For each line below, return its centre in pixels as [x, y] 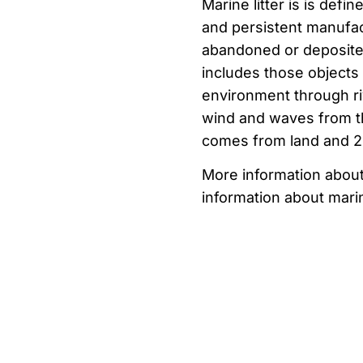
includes [231, 72]
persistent [267, 27]
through [321, 95]
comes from [243, 140]
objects [333, 72]
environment [246, 95]
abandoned [241, 49]
